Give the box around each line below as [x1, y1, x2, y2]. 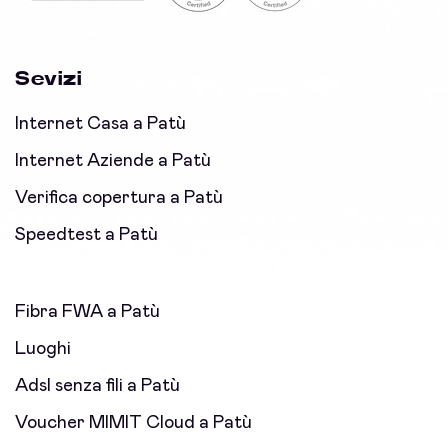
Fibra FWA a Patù [15, 303, 160, 322]
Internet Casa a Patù [15, 115, 186, 134]
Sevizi [15, 69, 82, 90]
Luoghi [15, 340, 71, 359]
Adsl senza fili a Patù [15, 377, 180, 396]
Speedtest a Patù [15, 226, 158, 245]
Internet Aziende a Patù [15, 152, 211, 171]
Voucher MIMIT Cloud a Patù [15, 414, 252, 433]
